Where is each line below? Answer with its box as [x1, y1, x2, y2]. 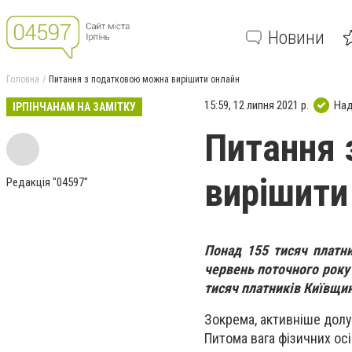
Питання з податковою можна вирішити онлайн [49, 74, 240, 85]
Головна [6, 74, 39, 85]
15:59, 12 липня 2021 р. [204, 97, 309, 112]
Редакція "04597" [6, 175, 88, 189]
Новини [268, 26, 324, 49]
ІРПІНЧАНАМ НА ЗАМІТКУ [13, 101, 136, 113]
